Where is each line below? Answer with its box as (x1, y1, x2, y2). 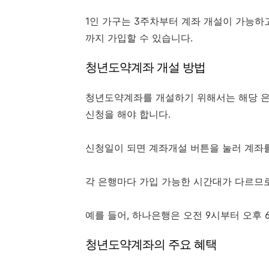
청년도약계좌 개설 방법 (85, 60, 205, 75)
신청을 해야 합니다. (85, 108, 171, 121)
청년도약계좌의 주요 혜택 (85, 237, 217, 252)
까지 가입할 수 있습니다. (85, 32, 193, 44)
